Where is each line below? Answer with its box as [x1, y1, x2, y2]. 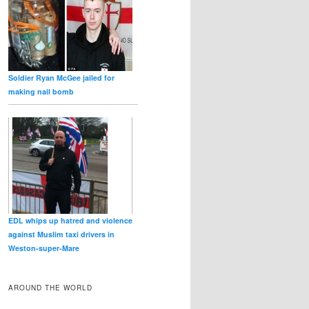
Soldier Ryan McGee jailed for [8, 72, 114, 83]
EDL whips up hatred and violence [8, 215, 132, 226]
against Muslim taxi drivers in [8, 228, 114, 239]
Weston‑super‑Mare [8, 242, 79, 253]
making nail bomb [8, 86, 74, 97]
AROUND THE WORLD [8, 283, 92, 293]
